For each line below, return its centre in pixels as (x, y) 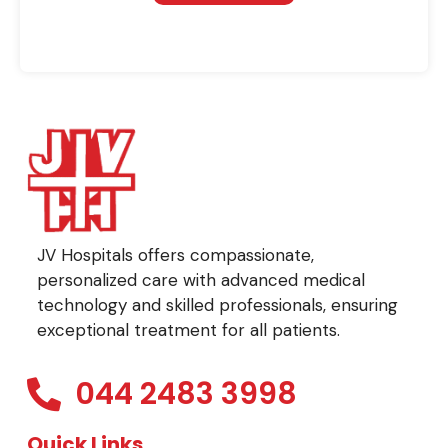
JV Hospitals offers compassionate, (175, 255)
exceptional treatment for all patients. (188, 330)
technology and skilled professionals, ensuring (217, 305)
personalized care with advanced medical (201, 280)
